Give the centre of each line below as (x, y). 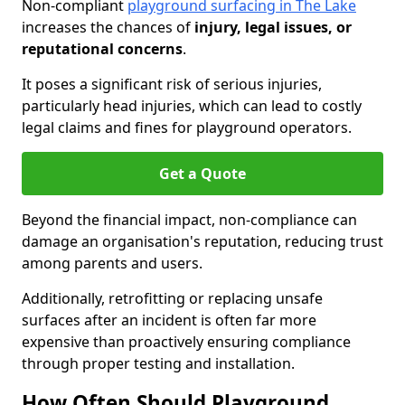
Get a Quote (202, 174)
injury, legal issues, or (273, 27)
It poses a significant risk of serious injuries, (172, 84)
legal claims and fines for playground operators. (187, 127)
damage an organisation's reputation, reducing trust (202, 241)
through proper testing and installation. (158, 363)
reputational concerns (102, 49)
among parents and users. (112, 263)
